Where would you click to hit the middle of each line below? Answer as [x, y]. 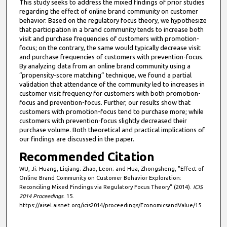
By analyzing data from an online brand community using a [105, 66]
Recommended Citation [87, 157]
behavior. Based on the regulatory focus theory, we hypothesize [113, 21]
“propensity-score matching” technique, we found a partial [105, 75]
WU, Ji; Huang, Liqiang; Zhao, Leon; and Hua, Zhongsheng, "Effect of [111, 169]
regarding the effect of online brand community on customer [108, 11]
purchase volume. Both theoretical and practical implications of [112, 130]
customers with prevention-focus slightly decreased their [103, 121]
